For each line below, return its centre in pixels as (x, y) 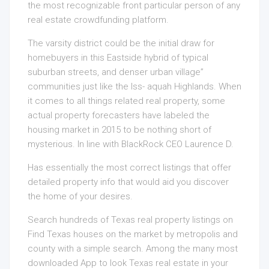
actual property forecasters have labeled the (119, 116)
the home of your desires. (80, 197)
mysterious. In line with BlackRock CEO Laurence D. (131, 144)
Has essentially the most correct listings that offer (129, 168)
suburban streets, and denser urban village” (116, 72)
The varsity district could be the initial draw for (121, 44)
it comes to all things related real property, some (126, 101)
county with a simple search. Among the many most (133, 249)
